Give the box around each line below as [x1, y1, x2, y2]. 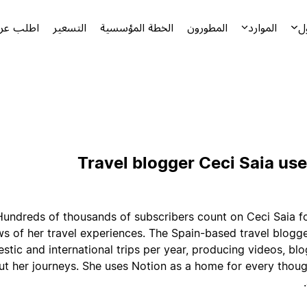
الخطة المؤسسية [100, 21, 173, 34]
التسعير [53, 21, 86, 34]
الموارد [248, 21, 278, 34]
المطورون [187, 21, 228, 34]
